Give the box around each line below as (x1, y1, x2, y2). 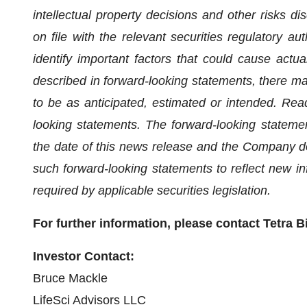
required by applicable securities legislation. (33, 184, 271, 197)
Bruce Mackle (33, 271, 108, 285)
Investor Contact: (33, 249, 134, 263)
